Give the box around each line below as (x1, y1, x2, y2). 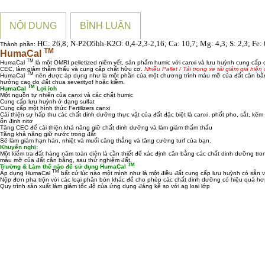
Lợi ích (35, 85, 57, 92)
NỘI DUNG (9, 21, 57, 31)
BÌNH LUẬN (80, 21, 131, 31)
